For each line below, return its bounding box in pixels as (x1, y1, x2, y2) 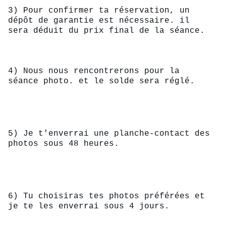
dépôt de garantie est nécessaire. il (8, 16, 195, 25)
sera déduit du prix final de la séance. (8, 26, 205, 35)
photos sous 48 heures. (8, 139, 119, 148)
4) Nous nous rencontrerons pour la (8, 67, 185, 76)
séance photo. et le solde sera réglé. (8, 77, 195, 86)
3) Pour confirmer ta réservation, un (8, 6, 195, 15)
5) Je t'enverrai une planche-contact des (8, 129, 215, 138)
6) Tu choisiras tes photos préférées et (8, 192, 210, 201)
